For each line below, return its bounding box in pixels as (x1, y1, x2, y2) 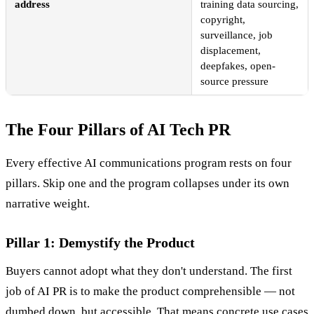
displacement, (200, 45, 261, 57)
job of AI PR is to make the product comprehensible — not (6, 285, 295, 299)
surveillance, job (200, 29, 273, 41)
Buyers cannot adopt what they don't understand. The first (6, 264, 292, 278)
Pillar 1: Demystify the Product (6, 235, 195, 251)
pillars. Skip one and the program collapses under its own (6, 177, 289, 191)
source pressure (200, 76, 268, 88)
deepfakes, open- (200, 60, 275, 72)
